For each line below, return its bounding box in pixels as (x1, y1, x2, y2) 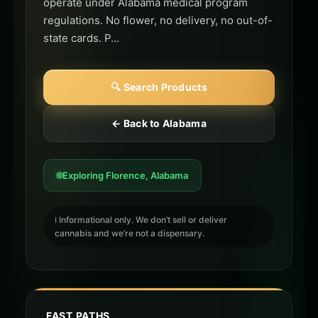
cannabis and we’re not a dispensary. (55, 228, 204, 239)
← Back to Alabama (111, 117, 207, 130)
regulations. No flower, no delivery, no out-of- (43, 13, 273, 28)
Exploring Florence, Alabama (62, 170, 188, 182)
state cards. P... (43, 31, 119, 45)
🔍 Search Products (111, 81, 207, 94)
